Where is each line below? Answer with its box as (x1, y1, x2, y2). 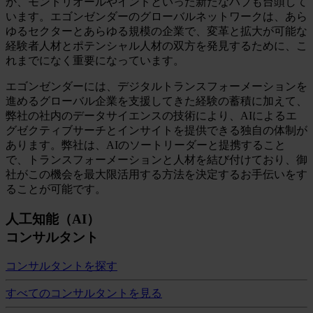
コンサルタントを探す (6, 260, 117, 272)
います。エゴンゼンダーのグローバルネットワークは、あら (6, 10, 307, 22)
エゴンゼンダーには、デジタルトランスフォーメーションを (6, 80, 307, 92)
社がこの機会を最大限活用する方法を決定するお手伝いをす (6, 168, 307, 180)
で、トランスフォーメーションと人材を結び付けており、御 (6, 153, 307, 166)
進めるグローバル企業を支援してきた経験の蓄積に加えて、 (6, 94, 307, 107)
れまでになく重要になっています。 (6, 54, 184, 66)
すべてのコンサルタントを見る (6, 287, 162, 300)
